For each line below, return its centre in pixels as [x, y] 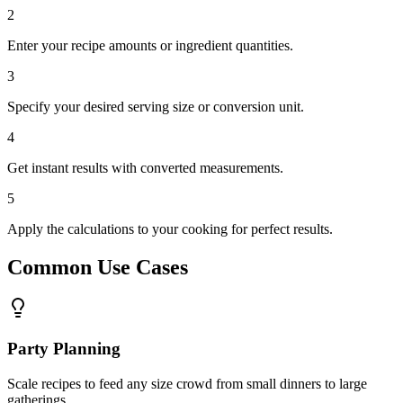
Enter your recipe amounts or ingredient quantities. [150, 45]
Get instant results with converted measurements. [145, 167]
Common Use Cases [98, 267]
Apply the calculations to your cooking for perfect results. [170, 228]
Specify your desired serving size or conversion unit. [156, 106]
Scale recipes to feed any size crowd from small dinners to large [187, 383]
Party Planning [64, 349]
